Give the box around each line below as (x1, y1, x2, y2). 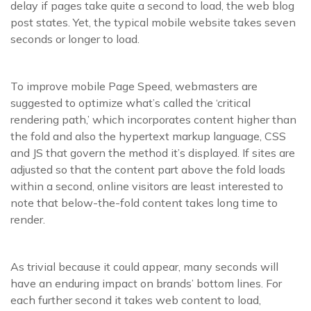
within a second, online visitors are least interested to (10, 179, 283, 193)
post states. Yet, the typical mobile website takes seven (10, 15, 296, 29)
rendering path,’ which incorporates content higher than (10, 112, 296, 126)
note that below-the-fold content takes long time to (10, 196, 278, 210)
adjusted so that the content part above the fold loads (10, 162, 285, 176)
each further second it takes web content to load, (10, 293, 261, 307)
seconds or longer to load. (10, 32, 140, 46)
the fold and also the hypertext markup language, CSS (10, 129, 286, 143)
